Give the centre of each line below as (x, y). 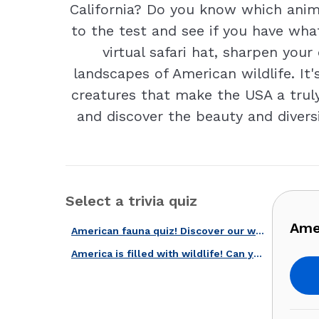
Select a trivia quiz (131, 201)
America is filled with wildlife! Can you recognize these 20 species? (258, 253)
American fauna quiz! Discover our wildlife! (260, 231)
